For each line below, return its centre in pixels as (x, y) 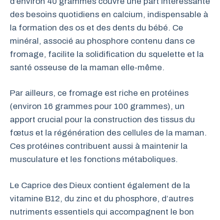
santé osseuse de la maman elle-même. (87, 67)
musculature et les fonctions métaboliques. (94, 159)
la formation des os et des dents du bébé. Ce (96, 27)
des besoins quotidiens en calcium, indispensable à (109, 14)
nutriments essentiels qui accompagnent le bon (102, 212)
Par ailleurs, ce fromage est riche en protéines (99, 93)
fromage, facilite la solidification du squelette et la (107, 54)
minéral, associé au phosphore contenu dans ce (102, 41)
